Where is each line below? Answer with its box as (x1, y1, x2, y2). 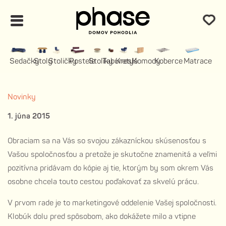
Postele (69, 56, 96, 66)
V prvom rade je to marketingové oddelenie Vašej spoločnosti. (8, 198, 216, 208)
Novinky (8, 92, 36, 102)
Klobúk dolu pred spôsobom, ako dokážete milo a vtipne (8, 212, 196, 222)
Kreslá (115, 56, 138, 66)
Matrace (184, 56, 212, 66)
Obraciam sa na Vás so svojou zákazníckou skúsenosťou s (8, 136, 206, 146)
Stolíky (89, 56, 114, 66)
